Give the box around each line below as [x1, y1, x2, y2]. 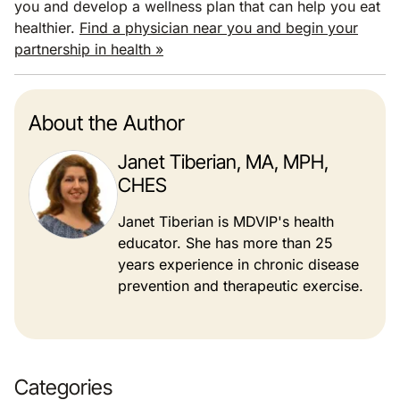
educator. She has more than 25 [118, 233, 333, 252]
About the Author [29, 109, 185, 136]
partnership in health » [14, 39, 163, 58]
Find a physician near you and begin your [79, 18, 358, 37]
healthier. [14, 18, 79, 37]
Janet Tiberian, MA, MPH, [118, 149, 329, 173]
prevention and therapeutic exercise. [118, 276, 363, 295]
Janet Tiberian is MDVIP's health [118, 212, 334, 230]
